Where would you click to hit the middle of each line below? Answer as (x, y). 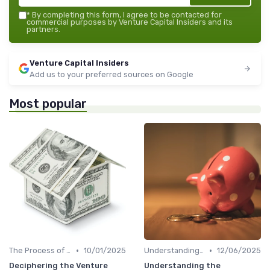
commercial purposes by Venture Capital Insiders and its (130, 22)
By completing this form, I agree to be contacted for (126, 15)
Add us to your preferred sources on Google (111, 75)
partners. (43, 30)
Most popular (48, 104)
